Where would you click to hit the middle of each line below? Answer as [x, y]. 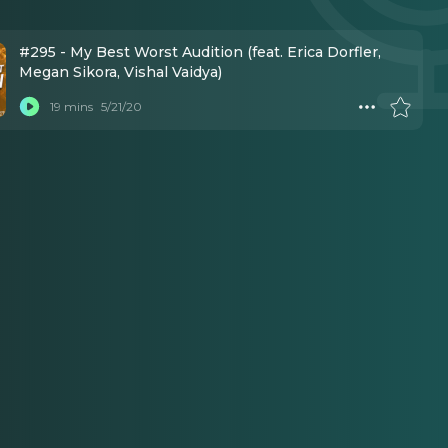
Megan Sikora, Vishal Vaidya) [120, 72]
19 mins [71, 106]
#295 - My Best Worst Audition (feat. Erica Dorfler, [199, 52]
